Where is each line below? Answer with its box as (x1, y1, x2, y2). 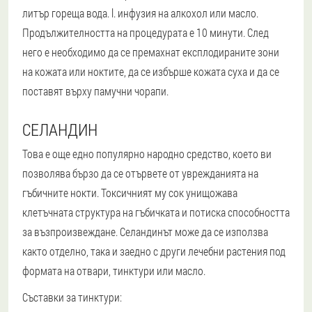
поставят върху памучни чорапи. (22, 84, 169, 99)
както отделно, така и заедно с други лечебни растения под (22, 244, 286, 259)
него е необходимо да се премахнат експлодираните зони (22, 45, 279, 60)
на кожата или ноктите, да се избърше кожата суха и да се (22, 64, 279, 79)
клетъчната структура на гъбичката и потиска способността (22, 205, 290, 220)
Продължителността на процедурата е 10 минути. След (22, 25, 269, 40)
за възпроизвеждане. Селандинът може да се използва (22, 224, 268, 240)
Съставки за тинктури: (22, 290, 122, 305)
